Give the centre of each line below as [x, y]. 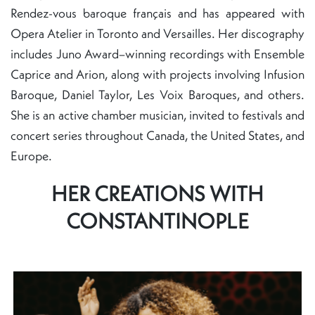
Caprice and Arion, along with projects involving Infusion [157, 74]
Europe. [31, 156]
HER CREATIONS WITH [157, 193]
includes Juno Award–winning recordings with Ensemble [157, 54]
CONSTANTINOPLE [157, 221]
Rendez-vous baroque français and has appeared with [157, 13]
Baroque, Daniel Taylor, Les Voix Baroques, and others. [157, 95]
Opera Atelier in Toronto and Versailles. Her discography [157, 33]
